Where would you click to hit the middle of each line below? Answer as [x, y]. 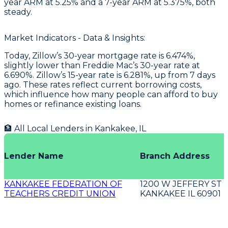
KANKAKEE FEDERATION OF [63, 184]
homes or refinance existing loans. [73, 104]
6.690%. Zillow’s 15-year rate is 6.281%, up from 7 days [110, 75]
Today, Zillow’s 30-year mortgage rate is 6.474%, [99, 55]
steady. [18, 12]
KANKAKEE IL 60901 [180, 193]
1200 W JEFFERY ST [181, 184]
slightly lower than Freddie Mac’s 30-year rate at [102, 65]
